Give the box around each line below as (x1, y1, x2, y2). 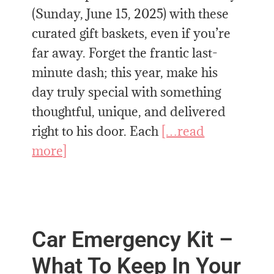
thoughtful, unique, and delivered (32, 103, 226, 120)
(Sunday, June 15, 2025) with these (32, 5, 229, 22)
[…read (161, 122, 205, 139)
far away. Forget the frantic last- (32, 44, 218, 61)
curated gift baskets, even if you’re (32, 24, 231, 42)
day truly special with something (32, 83, 221, 100)
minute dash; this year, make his (32, 64, 218, 81)
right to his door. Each (32, 122, 162, 139)
